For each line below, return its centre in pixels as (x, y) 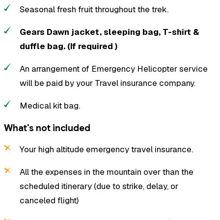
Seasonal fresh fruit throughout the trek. (94, 9)
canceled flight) (49, 201)
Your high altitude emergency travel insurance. (107, 150)
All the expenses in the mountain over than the (107, 172)
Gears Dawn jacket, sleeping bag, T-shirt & (110, 32)
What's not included (47, 128)
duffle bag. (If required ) (69, 46)
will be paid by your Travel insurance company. (108, 83)
